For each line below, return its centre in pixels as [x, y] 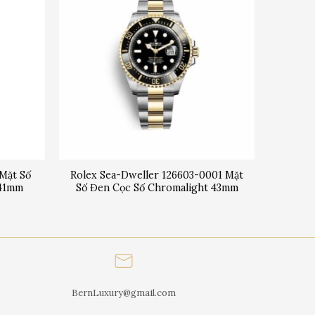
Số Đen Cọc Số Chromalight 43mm [157, 187]
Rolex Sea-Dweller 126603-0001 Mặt [157, 175]
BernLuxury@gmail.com [124, 292]
